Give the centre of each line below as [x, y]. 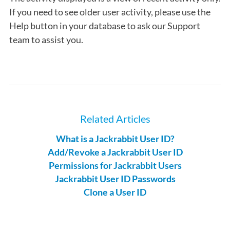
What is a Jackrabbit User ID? [115, 139]
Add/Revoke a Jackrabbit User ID [115, 152]
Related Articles [115, 119]
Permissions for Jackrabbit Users [115, 165]
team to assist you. [46, 40]
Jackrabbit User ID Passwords [115, 179]
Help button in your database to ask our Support [105, 26]
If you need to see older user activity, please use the [110, 12]
